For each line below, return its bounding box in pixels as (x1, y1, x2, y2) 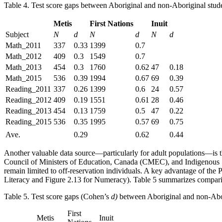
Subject (5, 30, 29, 39)
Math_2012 (5, 52, 42, 61)
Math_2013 (5, 63, 42, 72)
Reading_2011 (5, 85, 51, 94)
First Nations (90, 19, 133, 28)
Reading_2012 (5, 96, 52, 105)
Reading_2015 (5, 117, 52, 126)
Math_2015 (5, 74, 42, 83)
